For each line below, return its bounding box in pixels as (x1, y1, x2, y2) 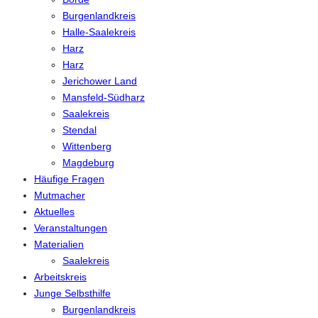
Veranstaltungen (34, 222, 107, 234)
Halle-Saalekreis (62, 26, 136, 38)
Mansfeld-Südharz (62, 92, 145, 104)
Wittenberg (62, 141, 111, 153)
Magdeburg (62, 157, 114, 169)
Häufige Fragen (34, 173, 104, 185)
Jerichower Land (62, 75, 137, 87)
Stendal (62, 124, 97, 136)
